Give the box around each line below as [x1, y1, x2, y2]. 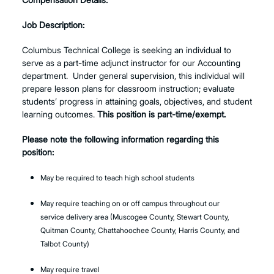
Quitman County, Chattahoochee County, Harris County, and [40, 225, 240, 235]
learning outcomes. [22, 108, 97, 119]
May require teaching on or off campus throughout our [40, 198, 220, 208]
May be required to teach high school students [40, 172, 194, 182]
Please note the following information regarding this [22, 133, 219, 144]
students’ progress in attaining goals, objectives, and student [22, 95, 252, 106]
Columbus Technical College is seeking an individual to [22, 44, 231, 55]
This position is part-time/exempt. [97, 108, 226, 119]
